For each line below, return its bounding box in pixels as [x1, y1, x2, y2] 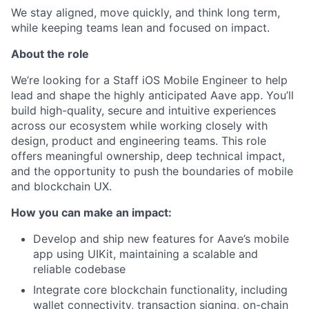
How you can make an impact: [11, 206, 172, 220]
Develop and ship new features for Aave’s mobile [33, 232, 289, 246]
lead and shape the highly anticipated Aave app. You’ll [11, 88, 294, 103]
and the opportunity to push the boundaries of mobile [11, 164, 293, 179]
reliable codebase [33, 262, 126, 277]
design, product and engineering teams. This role [11, 134, 266, 148]
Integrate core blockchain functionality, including [33, 283, 288, 297]
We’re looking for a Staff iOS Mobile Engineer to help [11, 73, 288, 88]
